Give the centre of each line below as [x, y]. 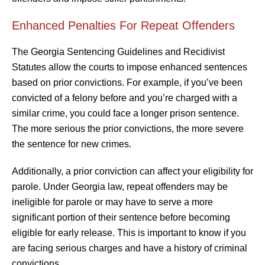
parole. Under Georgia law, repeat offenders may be [120, 186]
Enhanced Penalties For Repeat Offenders [123, 25]
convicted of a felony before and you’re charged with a [125, 98]
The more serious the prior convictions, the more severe [128, 128]
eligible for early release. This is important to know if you [129, 232]
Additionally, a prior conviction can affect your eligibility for [132, 171]
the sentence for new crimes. [72, 144]
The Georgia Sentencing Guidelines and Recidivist [118, 51]
